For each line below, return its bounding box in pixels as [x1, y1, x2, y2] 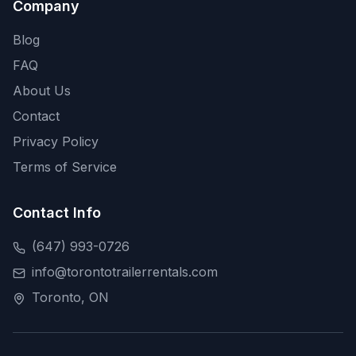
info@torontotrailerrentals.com [32, 264, 218, 281]
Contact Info [13, 204, 101, 222]
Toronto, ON [32, 289, 109, 306]
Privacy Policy [13, 133, 99, 150]
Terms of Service [13, 159, 117, 176]
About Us [13, 83, 71, 99]
